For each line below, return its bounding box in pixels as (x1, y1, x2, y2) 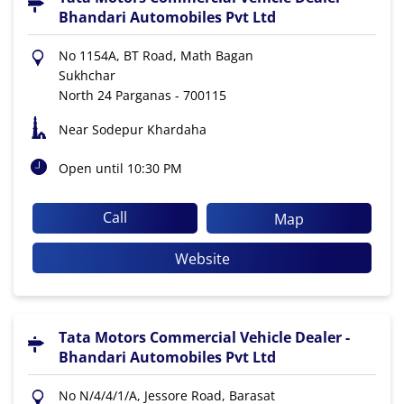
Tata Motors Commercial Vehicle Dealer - (59, 326, 350, 347)
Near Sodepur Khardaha (59, 121, 207, 139)
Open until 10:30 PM (59, 160, 182, 178)
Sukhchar (59, 67, 115, 85)
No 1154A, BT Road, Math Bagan (59, 47, 253, 65)
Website (174, 248, 230, 269)
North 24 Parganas (59, 87, 171, 105)
